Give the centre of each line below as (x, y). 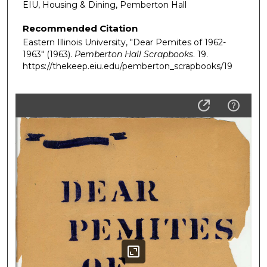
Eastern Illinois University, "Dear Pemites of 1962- (124, 43)
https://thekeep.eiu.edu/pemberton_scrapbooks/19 (128, 66)
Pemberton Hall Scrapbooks (134, 55)
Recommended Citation (80, 29)
